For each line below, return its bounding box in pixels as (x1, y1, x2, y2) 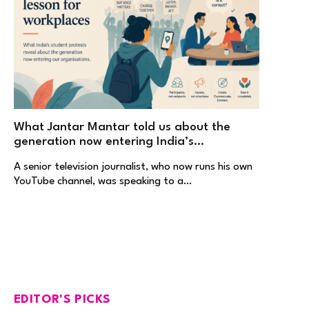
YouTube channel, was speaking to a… (14, 175, 192, 187)
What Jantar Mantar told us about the (14, 121, 230, 133)
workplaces (14, 150, 77, 162)
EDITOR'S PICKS (14, 293, 111, 306)
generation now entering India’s (14, 135, 194, 148)
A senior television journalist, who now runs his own (14, 161, 252, 172)
